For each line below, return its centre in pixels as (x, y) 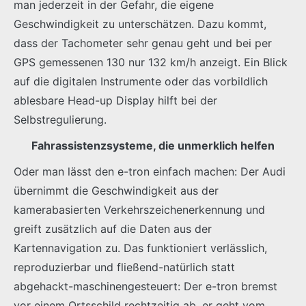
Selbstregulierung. (60, 120)
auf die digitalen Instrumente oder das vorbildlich (141, 82)
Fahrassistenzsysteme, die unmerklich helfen (153, 146)
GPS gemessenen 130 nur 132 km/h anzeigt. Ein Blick (151, 62)
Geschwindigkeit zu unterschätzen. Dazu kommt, (140, 24)
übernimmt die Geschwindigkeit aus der (116, 191)
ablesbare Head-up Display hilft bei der (115, 101)
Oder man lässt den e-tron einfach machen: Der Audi (150, 172)
